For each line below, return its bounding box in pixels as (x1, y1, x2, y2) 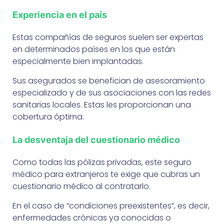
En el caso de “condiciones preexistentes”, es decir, (12, 199, 209, 211)
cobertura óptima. (12, 110, 84, 122)
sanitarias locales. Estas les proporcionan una (12, 98, 191, 110)
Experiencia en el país (12, 9, 107, 20)
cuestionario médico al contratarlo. (12, 180, 150, 192)
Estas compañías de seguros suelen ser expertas (12, 31, 203, 43)
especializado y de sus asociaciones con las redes (12, 86, 211, 98)
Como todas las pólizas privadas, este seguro (12, 156, 191, 168)
